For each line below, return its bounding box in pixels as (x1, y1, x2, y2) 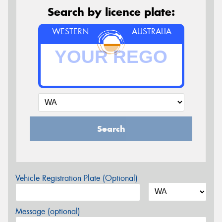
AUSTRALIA (132, 26, 172, 37)
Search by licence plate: (47, 5, 175, 19)
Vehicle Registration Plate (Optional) (15, 173, 138, 184)
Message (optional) (15, 206, 80, 217)
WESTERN (52, 26, 89, 37)
